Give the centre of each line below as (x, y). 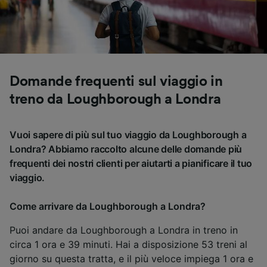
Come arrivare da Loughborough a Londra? (108, 206)
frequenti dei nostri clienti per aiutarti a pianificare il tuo (131, 163)
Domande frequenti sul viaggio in (116, 81)
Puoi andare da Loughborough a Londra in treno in (124, 230)
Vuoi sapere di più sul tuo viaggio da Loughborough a (128, 134)
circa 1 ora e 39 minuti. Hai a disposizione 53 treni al (128, 244)
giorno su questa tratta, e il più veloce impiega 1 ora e (131, 258)
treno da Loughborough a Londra (115, 99)
